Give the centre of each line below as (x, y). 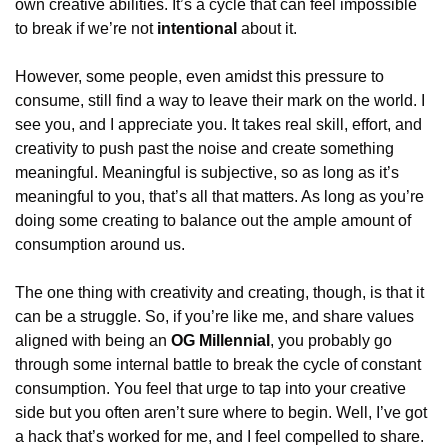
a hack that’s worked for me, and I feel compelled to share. (219, 436)
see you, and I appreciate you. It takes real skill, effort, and (218, 124)
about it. (267, 28)
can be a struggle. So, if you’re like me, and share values (214, 316)
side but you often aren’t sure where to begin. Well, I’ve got (221, 412)
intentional (197, 28)
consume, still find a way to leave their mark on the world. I (220, 100)
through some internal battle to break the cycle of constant (218, 364)
